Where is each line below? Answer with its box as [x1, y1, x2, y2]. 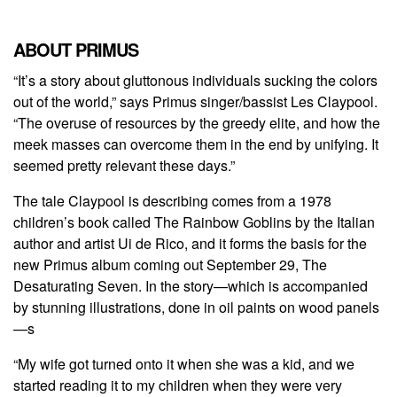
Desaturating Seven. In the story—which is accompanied [13, 276, 368, 297]
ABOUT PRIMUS [13, 36, 138, 63]
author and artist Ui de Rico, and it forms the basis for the [13, 233, 367, 254]
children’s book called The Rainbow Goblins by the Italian [13, 212, 375, 233]
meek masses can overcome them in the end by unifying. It [13, 134, 378, 155]
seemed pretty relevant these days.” [13, 155, 235, 176]
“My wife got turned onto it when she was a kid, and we [13, 354, 354, 375]
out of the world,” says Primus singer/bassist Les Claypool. [13, 91, 378, 113]
